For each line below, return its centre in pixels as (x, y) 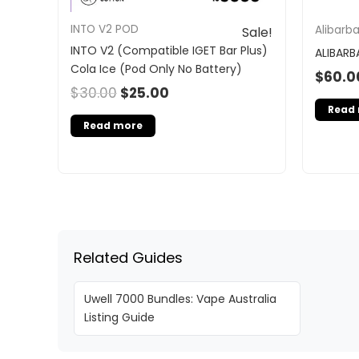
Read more (113, 126)
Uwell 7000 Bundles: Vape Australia (180, 299)
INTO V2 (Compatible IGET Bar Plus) (169, 50)
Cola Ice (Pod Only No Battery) (156, 69)
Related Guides (128, 258)
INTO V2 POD (105, 30)
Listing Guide (119, 318)
